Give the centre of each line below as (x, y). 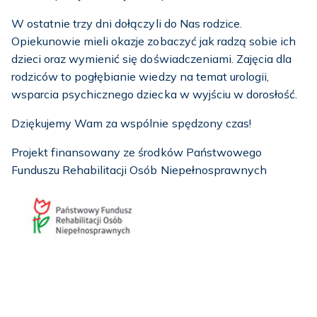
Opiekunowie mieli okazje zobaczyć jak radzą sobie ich (154, 41)
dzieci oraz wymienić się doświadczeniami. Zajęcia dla (152, 58)
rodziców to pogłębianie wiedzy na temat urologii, (140, 76)
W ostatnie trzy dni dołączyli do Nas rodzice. (127, 23)
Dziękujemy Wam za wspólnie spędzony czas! (131, 123)
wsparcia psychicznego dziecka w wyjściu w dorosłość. (154, 94)
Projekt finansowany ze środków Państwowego (137, 152)
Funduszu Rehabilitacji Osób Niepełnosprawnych (139, 169)
